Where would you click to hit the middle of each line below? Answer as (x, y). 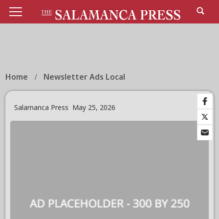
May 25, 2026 (94, 108)
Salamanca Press (42, 108)
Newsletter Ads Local (85, 77)
